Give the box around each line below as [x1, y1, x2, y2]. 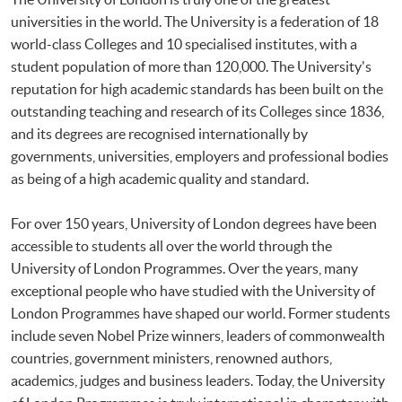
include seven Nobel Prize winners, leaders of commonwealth [11, 327, 385, 344]
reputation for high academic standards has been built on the [11, 80, 383, 97]
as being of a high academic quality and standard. [11, 170, 309, 187]
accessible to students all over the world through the [11, 237, 332, 254]
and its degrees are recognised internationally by [11, 125, 308, 142]
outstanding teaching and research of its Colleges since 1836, [11, 102, 384, 119]
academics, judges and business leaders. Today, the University [11, 371, 385, 389]
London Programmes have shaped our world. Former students [11, 304, 390, 321]
